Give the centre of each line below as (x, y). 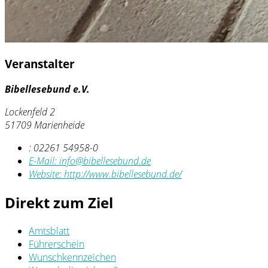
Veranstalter (40, 64)
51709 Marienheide (45, 125)
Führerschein (57, 244)
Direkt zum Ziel (59, 202)
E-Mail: (44, 161)
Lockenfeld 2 (30, 112)
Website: (46, 174)
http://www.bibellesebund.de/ (123, 174)
